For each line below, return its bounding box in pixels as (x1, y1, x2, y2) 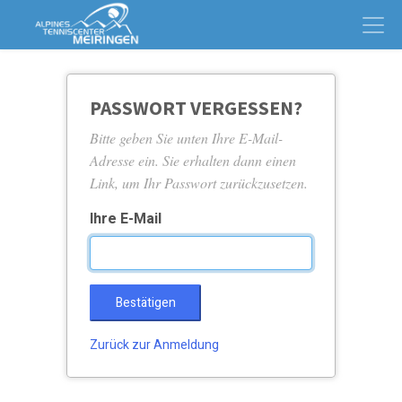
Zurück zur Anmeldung (90, 335, 219, 354)
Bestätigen (115, 293, 176, 312)
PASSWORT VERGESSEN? (90, 95, 302, 120)
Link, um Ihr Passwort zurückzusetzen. (90, 172, 308, 192)
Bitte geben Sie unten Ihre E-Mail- (90, 127, 283, 147)
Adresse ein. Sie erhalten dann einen (90, 150, 296, 170)
